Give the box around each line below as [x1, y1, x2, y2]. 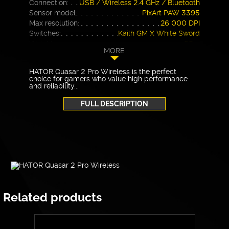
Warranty [29, 49, 61, 58]
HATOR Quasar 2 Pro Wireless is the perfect [29, 66, 177, 76]
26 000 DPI [160, 18, 200, 27]
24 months [164, 49, 200, 58]
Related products [3, 190, 102, 204]
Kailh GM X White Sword [118, 29, 200, 37]
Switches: [29, 29, 61, 37]
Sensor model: [29, 8, 78, 17]
